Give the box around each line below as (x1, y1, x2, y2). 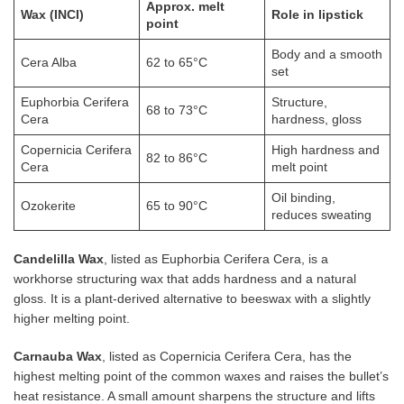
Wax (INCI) (21, 6, 84, 22)
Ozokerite (21, 197, 76, 213)
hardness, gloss (271, 111, 362, 126)
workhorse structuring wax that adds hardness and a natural (14, 271, 356, 286)
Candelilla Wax (14, 251, 104, 266)
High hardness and (271, 142, 380, 157)
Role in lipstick (271, 6, 363, 22)
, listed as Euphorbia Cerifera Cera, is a (104, 251, 328, 266)
